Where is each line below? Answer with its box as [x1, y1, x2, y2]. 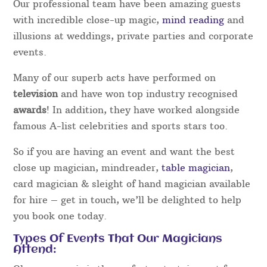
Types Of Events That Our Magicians [13, 233, 223, 246]
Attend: [13, 244, 57, 256]
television [13, 88, 61, 100]
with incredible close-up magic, [13, 14, 163, 26]
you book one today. [13, 210, 107, 222]
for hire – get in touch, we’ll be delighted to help [13, 194, 242, 206]
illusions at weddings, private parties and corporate [13, 30, 254, 42]
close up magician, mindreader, [13, 162, 162, 174]
